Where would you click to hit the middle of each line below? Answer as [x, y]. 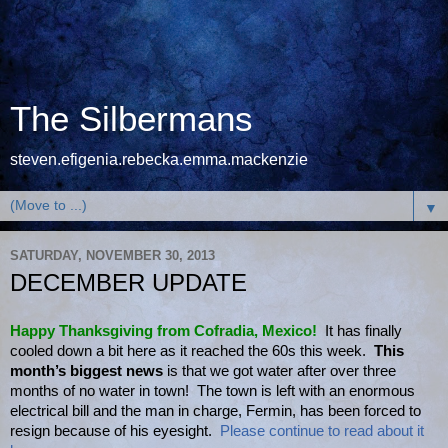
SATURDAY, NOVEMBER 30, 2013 [112, 255]
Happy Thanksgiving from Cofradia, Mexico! [167, 330]
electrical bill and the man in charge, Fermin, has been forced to [215, 410]
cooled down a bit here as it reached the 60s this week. [192, 350]
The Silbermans [131, 119]
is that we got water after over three [279, 370]
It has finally [363, 330]
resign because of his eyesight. [115, 430]
